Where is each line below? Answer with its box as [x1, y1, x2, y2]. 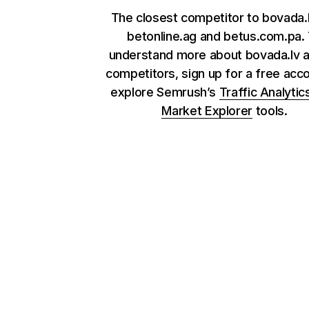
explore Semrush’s [110, 85, 219, 99]
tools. [252, 103, 288, 118]
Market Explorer [161, 103, 253, 118]
